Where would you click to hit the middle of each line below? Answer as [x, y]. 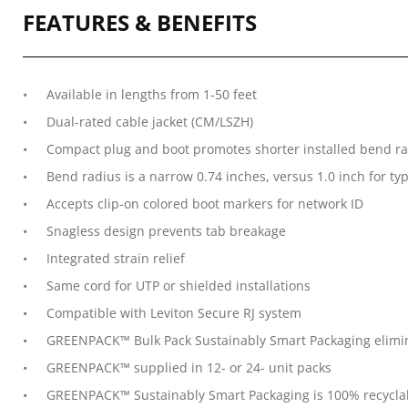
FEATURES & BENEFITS [140, 22]
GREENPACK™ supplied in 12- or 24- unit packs [189, 367]
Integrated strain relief [116, 258]
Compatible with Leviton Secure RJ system [174, 313]
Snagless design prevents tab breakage [166, 231]
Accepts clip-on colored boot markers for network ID [205, 204]
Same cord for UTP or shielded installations [178, 286]
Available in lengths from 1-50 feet [152, 94]
